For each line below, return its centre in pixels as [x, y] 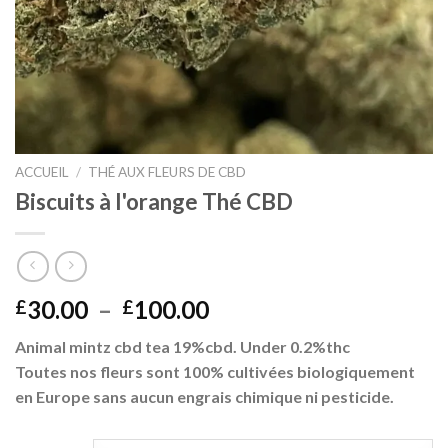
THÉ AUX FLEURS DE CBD [167, 171]
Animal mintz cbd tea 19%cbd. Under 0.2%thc [182, 347]
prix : [234, 357]
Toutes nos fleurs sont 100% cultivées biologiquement [215, 372]
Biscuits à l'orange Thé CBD [154, 201]
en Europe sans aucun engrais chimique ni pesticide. [204, 397]
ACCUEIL [42, 171]
